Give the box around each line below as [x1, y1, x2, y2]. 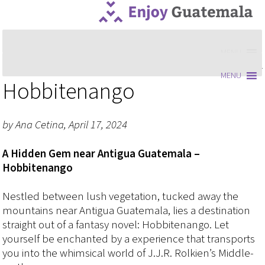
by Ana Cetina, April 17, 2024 [2, 117, 128, 133]
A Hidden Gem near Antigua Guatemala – [2, 146, 201, 162]
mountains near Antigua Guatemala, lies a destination [2, 203, 251, 219]
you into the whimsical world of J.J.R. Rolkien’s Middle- [2, 245, 254, 262]
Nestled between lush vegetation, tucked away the [2, 189, 239, 205]
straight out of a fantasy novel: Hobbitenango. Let [2, 217, 230, 234]
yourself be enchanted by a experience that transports [2, 231, 256, 248]
